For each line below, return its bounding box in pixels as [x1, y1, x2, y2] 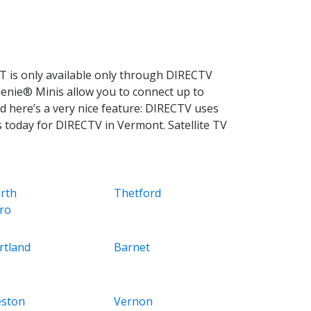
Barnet [114, 239, 151, 255]
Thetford [114, 185, 162, 201]
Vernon [114, 293, 153, 309]
